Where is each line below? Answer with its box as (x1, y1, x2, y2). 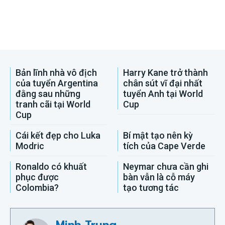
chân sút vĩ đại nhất (123, 78, 202, 89)
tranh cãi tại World (16, 99, 90, 110)
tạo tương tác (123, 182, 179, 193)
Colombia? (16, 182, 59, 193)
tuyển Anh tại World (123, 88, 203, 99)
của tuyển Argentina (16, 78, 98, 89)
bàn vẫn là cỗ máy (123, 172, 195, 183)
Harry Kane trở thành (123, 67, 208, 78)
